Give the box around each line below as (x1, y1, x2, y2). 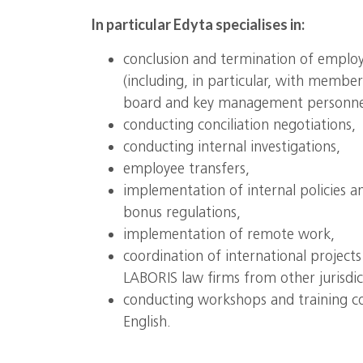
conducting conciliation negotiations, (123, 116, 356, 134)
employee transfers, (123, 160, 250, 177)
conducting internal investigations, (123, 138, 340, 156)
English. (123, 313, 171, 331)
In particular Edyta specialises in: (91, 15, 305, 33)
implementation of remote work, (123, 225, 335, 243)
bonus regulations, (123, 203, 241, 221)
